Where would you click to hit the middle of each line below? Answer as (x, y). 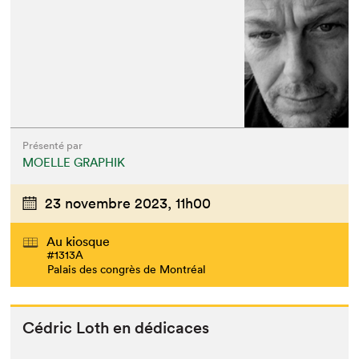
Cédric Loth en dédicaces (116, 328)
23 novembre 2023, (109, 203)
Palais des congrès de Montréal (127, 270)
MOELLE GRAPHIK (74, 162)
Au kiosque (79, 242)
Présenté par (53, 145)
